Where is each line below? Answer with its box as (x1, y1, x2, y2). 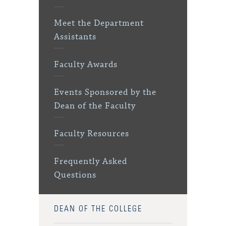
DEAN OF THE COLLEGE (54, 205, 143, 213)
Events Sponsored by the (54, 87, 157, 98)
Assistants (54, 31, 97, 43)
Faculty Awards (54, 59, 118, 71)
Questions (54, 169, 97, 181)
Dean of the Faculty (54, 100, 136, 112)
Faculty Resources (54, 128, 130, 140)
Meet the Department (54, 18, 144, 29)
